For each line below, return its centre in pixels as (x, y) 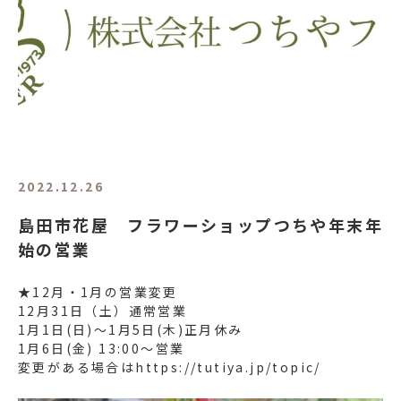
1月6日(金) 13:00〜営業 (102, 349)
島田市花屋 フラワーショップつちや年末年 (200, 225)
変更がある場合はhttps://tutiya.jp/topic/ (170, 367)
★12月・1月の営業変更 (98, 292)
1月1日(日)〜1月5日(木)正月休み (131, 330)
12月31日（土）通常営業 (103, 311)
